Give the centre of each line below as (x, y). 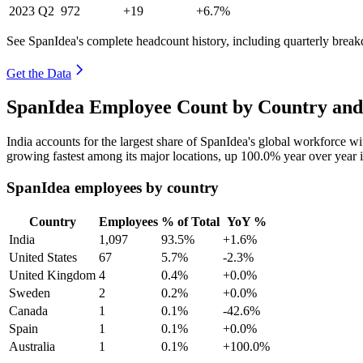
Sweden (30, 293)
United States (43, 257)
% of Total (190, 221)
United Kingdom (52, 275)
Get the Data (39, 73)
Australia (32, 346)
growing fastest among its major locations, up (124, 156)
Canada (28, 310)
